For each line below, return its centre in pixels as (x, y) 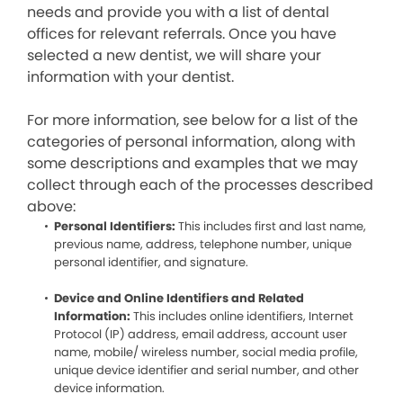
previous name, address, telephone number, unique (203, 244)
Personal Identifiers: (116, 226)
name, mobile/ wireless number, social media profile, (206, 352)
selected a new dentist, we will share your (174, 55)
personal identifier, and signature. (151, 262)
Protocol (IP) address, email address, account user (201, 334)
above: (51, 206)
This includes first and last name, (272, 226)
